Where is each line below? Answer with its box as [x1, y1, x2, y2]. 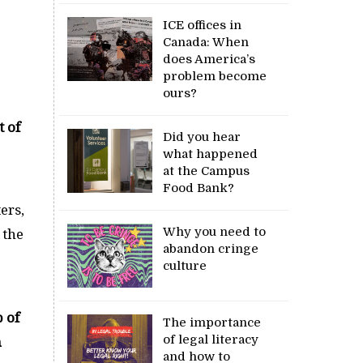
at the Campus [163, 164, 250, 179]
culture [163, 258, 211, 274]
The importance [163, 315, 262, 331]
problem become [163, 69, 267, 84]
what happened [163, 147, 258, 162]
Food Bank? [163, 181, 235, 196]
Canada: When [163, 35, 250, 50]
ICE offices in [163, 18, 242, 33]
